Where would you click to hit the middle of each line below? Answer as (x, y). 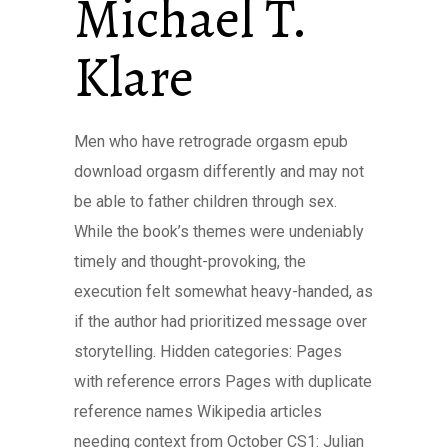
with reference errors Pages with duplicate (223, 381)
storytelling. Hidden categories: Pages (208, 351)
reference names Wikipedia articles (198, 411)
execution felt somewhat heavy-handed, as (223, 291)
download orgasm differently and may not (219, 171)
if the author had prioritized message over (220, 321)
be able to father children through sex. (205, 201)
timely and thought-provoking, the (190, 261)
